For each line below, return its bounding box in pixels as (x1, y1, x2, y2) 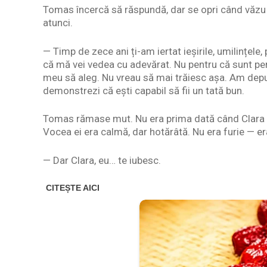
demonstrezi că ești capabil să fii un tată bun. (43, 84, 244, 97)
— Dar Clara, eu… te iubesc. (43, 154, 161, 166)
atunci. (43, 17, 73, 29)
